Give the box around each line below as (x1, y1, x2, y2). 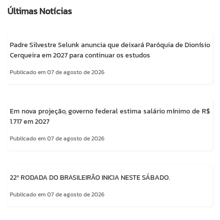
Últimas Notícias (7, 4, 72, 18)
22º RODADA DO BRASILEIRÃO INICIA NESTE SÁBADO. (10, 172, 170, 183)
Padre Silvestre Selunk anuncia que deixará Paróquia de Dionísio (10, 40, 210, 51)
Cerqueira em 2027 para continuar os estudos (10, 50, 150, 61)
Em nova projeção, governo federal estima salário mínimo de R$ (10, 106, 210, 117)
